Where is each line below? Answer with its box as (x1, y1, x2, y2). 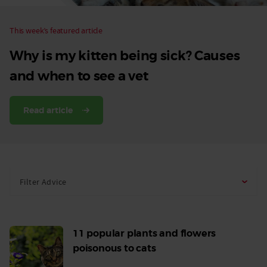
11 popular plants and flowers (73, 227, 216, 240)
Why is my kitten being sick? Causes (10, 48, 240, 65)
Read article (23, 105, 73, 116)
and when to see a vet (10, 68, 148, 85)
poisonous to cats (73, 242, 156, 255)
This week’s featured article (10, 25, 103, 36)
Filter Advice (20, 176, 67, 187)
